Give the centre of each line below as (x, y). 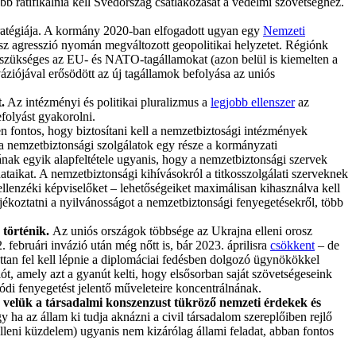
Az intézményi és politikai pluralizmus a (108, 102)
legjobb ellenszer (253, 102)
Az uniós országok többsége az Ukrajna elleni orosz (182, 230)
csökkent (292, 245)
